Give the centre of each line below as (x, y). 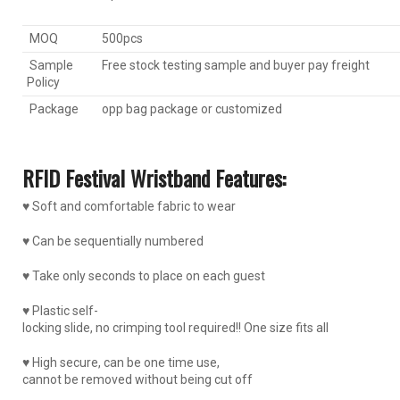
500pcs (122, 39)
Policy (43, 83)
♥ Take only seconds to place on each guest (144, 276)
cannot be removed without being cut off (137, 380)
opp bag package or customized (192, 109)
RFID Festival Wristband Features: (154, 178)
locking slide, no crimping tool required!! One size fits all (175, 328)
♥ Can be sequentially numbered (113, 242)
